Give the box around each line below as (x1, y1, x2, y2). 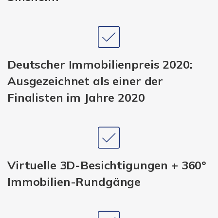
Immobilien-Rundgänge (7, 174, 141, 189)
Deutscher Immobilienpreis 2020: (7, 56, 192, 72)
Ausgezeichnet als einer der (7, 73, 163, 88)
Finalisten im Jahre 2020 (7, 90, 145, 105)
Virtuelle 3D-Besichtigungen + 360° (7, 157, 207, 172)
